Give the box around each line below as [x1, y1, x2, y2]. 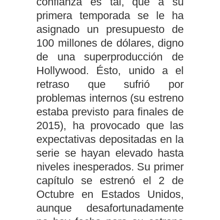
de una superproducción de [36, 50, 184, 63]
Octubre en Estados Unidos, [36, 188, 184, 200]
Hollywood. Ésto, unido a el [36, 64, 184, 77]
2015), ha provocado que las [36, 119, 184, 132]
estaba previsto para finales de [36, 105, 184, 118]
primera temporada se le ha [36, 9, 184, 22]
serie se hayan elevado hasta [36, 146, 184, 159]
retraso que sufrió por [36, 78, 184, 90]
